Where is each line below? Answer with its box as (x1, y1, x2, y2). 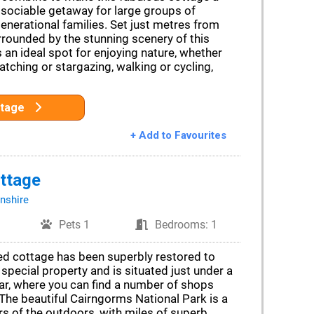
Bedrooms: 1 (155, 218, 218, 231)
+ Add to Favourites (130, 129, 226, 142)
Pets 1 (59, 218, 90, 231)
